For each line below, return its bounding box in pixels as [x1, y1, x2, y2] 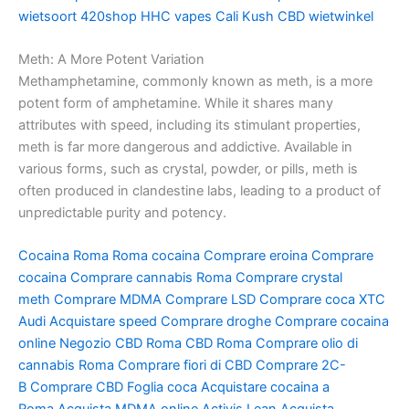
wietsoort [18, 7, 77, 25]
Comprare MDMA [54, 291, 162, 309]
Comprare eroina [204, 247, 308, 265]
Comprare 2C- [256, 357, 346, 374]
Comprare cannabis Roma [70, 269, 232, 287]
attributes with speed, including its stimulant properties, [18, 116, 361, 133]
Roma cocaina [112, 247, 200, 265]
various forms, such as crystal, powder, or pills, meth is [18, 160, 358, 177]
